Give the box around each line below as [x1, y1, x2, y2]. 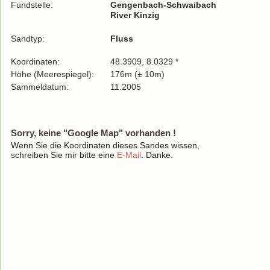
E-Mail [117, 150, 141, 160]
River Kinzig [110, 10, 160, 20]
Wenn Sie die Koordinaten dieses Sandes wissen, [11, 140, 199, 150]
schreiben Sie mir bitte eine [11, 150, 117, 160]
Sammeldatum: [11, 82, 71, 92]
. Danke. [141, 150, 173, 160]
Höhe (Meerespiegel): [11, 69, 94, 79]
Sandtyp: [11, 34, 45, 43]
